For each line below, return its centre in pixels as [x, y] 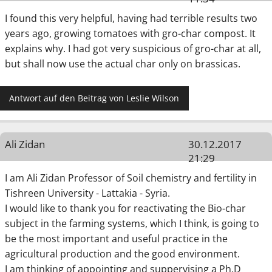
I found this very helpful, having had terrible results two [131, 18]
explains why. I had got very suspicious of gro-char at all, [133, 48]
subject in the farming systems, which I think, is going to [132, 224]
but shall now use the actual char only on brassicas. [123, 63]
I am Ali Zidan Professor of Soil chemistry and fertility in [131, 178]
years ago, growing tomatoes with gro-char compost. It [130, 33]
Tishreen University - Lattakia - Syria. [87, 193]
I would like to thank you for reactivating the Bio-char [125, 209]
